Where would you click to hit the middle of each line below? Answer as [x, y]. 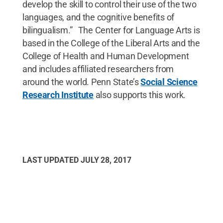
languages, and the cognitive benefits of [98, 17]
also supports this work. [142, 95]
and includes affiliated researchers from [98, 69]
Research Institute [58, 95]
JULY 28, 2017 [106, 160]
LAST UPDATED [51, 160]
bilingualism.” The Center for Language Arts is [111, 30]
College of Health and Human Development [106, 56]
